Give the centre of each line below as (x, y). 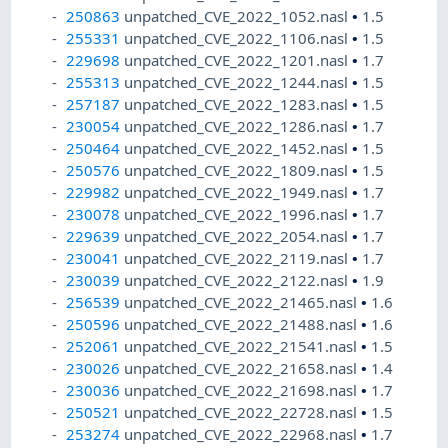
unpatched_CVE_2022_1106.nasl (238, 38)
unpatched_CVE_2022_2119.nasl (238, 258)
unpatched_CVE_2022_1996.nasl (238, 214)
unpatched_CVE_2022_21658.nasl (243, 368)
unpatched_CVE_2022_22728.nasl (243, 412)
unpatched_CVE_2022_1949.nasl (238, 192)
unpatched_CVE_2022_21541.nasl (243, 346)
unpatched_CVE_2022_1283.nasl (238, 104)
